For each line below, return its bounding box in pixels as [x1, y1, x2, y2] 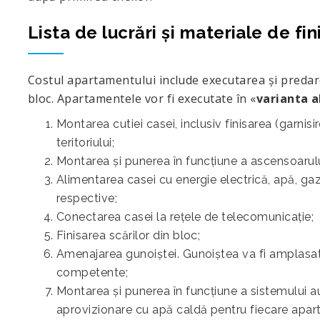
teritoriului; [56, 136, 115, 149]
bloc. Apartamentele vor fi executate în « [28, 91, 256, 106]
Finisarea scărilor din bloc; [56, 229, 201, 242]
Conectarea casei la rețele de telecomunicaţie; [56, 210, 314, 224]
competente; [56, 266, 129, 279]
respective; [56, 191, 118, 205]
